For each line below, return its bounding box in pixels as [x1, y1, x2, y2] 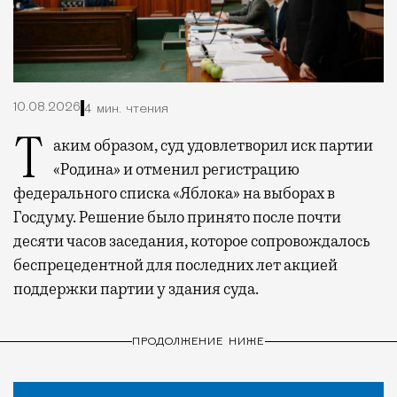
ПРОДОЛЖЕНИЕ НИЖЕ [131, 336, 266, 347]
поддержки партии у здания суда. [13, 279, 259, 300]
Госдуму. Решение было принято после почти [13, 207, 341, 228]
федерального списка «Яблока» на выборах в [13, 183, 335, 204]
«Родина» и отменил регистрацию [53, 160, 300, 180]
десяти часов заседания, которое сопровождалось [13, 231, 370, 252]
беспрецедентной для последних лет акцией [13, 255, 338, 276]
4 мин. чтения [84, 102, 168, 116]
